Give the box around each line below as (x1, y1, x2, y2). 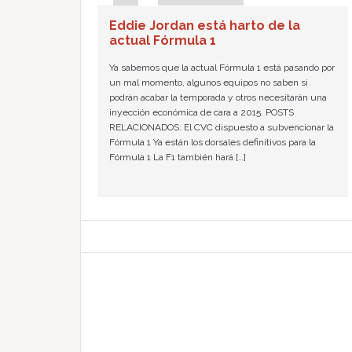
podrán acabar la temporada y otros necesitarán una (109, 92, 327, 103)
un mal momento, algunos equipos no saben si (109, 77, 308, 88)
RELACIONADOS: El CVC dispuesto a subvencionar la (109, 122, 334, 133)
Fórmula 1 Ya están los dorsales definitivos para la (109, 137, 316, 148)
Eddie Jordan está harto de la (109, 18, 300, 33)
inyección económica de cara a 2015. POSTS (109, 107, 294, 118)
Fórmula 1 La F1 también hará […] (109, 152, 246, 163)
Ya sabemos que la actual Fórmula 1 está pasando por (109, 62, 335, 73)
